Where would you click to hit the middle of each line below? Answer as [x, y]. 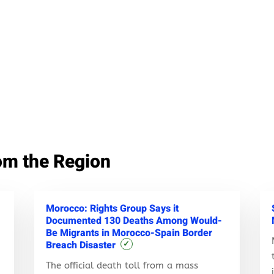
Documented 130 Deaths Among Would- [134, 220]
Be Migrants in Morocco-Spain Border [129, 233]
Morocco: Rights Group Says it [112, 208]
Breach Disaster [80, 245]
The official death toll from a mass [122, 266]
